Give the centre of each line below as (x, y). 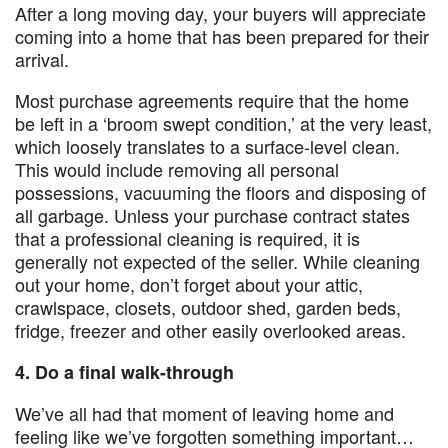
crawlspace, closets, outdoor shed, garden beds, (208, 307)
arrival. (44, 59)
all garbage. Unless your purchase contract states (212, 215)
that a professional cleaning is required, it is (187, 238)
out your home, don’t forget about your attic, (189, 284)
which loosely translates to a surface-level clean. (207, 146)
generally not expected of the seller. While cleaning (217, 261)
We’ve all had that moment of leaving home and (204, 413)
